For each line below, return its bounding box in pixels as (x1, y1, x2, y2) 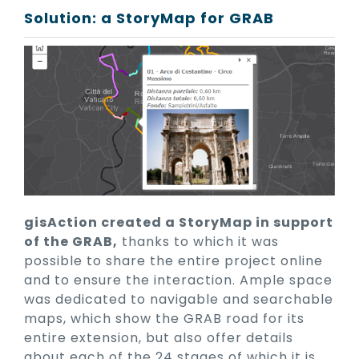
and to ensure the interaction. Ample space (24, 271, 333, 290)
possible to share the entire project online (24, 252, 323, 271)
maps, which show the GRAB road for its (24, 309, 305, 329)
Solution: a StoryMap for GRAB (24, 7, 274, 28)
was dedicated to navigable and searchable (24, 290, 333, 309)
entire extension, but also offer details (24, 329, 293, 348)
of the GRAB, (24, 232, 118, 252)
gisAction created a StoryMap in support (24, 213, 333, 232)
